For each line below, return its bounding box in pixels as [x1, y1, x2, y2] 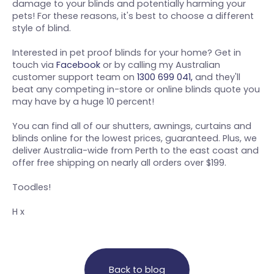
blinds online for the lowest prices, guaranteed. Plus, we [12, 132, 257, 145]
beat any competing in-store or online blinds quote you [12, 83, 260, 96]
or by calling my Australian [100, 59, 220, 72]
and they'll [193, 71, 240, 84]
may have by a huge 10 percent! [12, 95, 154, 108]
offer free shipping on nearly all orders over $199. [12, 157, 226, 169]
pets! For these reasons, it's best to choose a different [12, 10, 254, 23]
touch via [12, 59, 56, 72]
